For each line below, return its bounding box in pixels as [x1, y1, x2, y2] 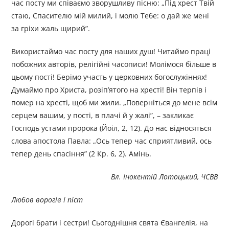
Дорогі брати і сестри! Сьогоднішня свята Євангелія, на [11, 218, 209, 228]
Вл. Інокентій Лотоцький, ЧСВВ [110, 172, 218, 182]
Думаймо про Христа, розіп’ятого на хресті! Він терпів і [11, 85, 207, 95]
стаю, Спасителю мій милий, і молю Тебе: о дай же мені [11, 11, 210, 21]
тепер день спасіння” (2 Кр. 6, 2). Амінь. [11, 149, 152, 159]
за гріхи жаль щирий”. [11, 24, 90, 34]
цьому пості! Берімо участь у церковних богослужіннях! [11, 72, 208, 82]
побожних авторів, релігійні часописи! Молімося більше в [11, 59, 217, 70]
